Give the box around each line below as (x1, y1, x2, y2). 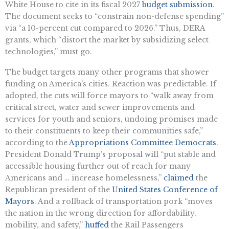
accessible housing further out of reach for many (5, 161, 191, 171)
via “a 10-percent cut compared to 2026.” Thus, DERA (5, 24, 205, 33)
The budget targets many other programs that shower (5, 67, 209, 77)
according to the (5, 138, 69, 147)
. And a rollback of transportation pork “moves (34, 196, 213, 206)
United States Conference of (112, 185, 218, 194)
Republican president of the (5, 185, 112, 194)
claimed (164, 173, 194, 182)
